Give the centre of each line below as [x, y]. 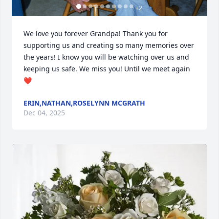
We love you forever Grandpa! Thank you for [96, 33]
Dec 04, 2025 [44, 112]
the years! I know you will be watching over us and [106, 57]
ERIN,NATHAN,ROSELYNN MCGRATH [84, 103]
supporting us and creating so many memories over [109, 45]
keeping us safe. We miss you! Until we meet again [107, 68]
